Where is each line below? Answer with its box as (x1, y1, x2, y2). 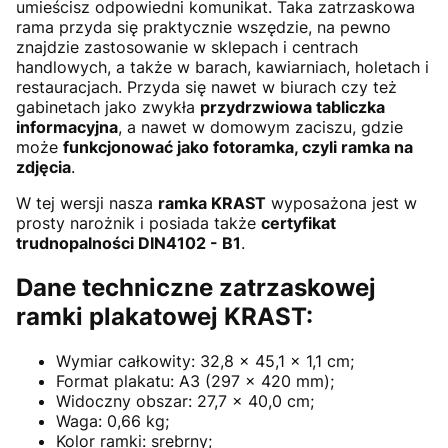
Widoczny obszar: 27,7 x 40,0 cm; (56, 390, 314, 411)
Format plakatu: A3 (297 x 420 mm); (56, 370, 334, 391)
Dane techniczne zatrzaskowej (16, 272, 376, 302)
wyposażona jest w (266, 192, 417, 213)
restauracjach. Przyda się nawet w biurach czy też (16, 76, 397, 97)
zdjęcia (16, 156, 71, 177)
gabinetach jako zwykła (16, 96, 200, 117)
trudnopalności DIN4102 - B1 (16, 232, 241, 253)
